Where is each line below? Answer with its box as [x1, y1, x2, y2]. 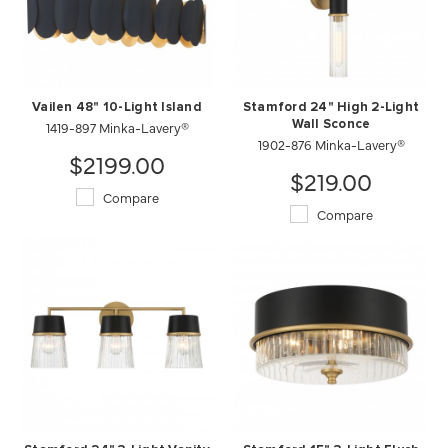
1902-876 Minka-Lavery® [257, 134, 405, 153]
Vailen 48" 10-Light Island [32, 100, 202, 114]
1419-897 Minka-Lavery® [45, 117, 189, 136]
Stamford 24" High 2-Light [242, 100, 420, 114]
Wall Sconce [291, 117, 371, 131]
